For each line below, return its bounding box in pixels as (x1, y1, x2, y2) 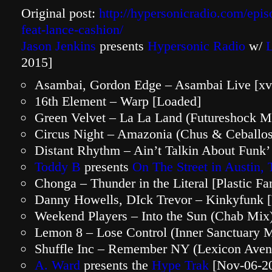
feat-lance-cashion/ (21, 22, 123, 37)
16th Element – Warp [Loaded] (35, 93, 201, 109)
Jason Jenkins (21, 38, 96, 53)
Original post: (21, 5, 99, 21)
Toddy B (35, 159, 81, 174)
